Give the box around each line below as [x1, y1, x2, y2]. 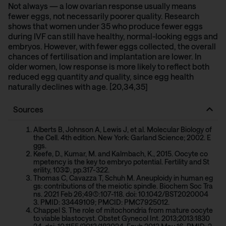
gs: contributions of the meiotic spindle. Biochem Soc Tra [33, 181, 213, 190]
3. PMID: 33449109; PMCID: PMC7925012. [33, 197, 169, 206]
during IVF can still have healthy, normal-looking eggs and [8, 31, 218, 41]
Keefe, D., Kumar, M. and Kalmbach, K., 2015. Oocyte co [33, 149, 208, 158]
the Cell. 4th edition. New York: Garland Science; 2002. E [33, 133, 211, 142]
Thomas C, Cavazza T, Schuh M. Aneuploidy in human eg [33, 173, 213, 182]
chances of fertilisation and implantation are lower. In [8, 51, 201, 62]
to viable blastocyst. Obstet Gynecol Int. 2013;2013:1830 [33, 213, 210, 222]
